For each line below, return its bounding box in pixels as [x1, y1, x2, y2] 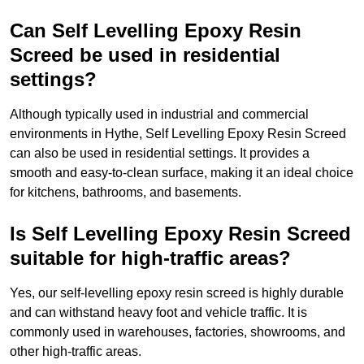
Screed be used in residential [10, 44, 280, 67]
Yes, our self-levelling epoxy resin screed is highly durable [10, 286, 344, 301]
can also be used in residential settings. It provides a [10, 146, 310, 161]
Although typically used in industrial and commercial [10, 107, 309, 122]
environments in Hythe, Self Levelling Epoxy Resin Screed [10, 127, 346, 141]
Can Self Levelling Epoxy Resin [10, 19, 301, 42]
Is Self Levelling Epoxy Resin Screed [10, 223, 351, 245]
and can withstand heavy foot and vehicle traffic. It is [10, 305, 307, 320]
